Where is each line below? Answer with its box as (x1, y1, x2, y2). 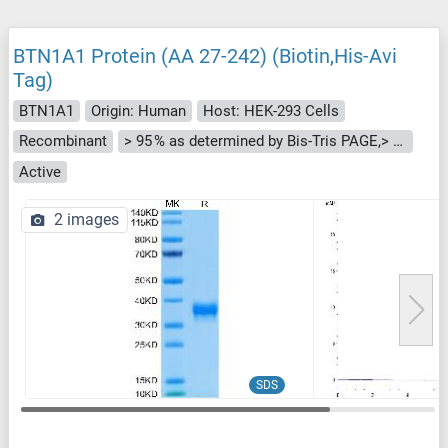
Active (19, 162, 61, 181)
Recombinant (19, 132, 107, 151)
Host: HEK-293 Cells (203, 101, 339, 120)
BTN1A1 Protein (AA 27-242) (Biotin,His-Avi (13, 43, 397, 68)
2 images (54, 210, 119, 230)
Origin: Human (91, 101, 186, 120)
